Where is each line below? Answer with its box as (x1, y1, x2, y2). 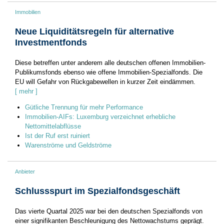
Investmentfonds (15, 37, 87, 48)
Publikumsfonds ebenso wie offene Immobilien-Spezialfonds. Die (15, 68, 202, 76)
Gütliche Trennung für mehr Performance (25, 103, 143, 111)
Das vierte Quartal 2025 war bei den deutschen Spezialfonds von (15, 207, 202, 215)
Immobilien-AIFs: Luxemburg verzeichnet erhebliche (25, 113, 175, 121)
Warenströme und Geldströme (25, 141, 111, 149)
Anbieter (15, 168, 35, 175)
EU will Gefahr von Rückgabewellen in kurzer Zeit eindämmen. (15, 78, 195, 86)
